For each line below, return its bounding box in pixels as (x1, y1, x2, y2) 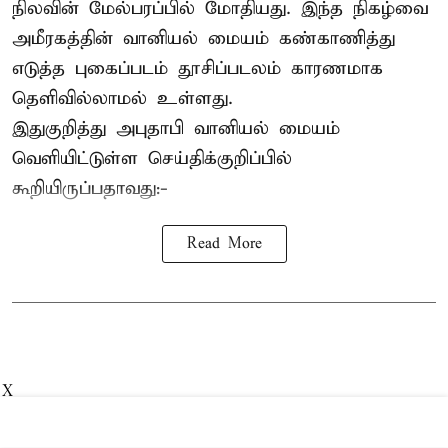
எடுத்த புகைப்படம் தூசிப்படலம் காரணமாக (12, 57, 383, 81)
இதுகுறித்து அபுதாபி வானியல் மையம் (12, 117, 340, 141)
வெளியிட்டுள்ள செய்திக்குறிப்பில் (12, 147, 292, 171)
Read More (186, 235, 262, 254)
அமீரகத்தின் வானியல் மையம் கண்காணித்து (12, 27, 395, 51)
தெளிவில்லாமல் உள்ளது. (12, 87, 233, 111)
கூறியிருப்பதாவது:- (12, 177, 168, 201)
